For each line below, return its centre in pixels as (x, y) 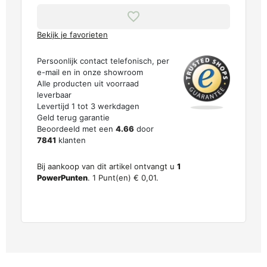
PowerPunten (62, 177)
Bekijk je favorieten (72, 34)
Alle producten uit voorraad (88, 83)
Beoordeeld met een (76, 128)
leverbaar (54, 94)
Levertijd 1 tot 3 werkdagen (88, 106)
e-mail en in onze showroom (90, 72)
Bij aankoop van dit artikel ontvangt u (107, 166)
